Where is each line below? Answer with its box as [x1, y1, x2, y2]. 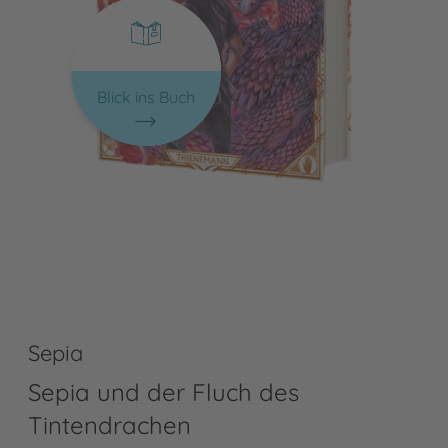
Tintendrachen [28, 409, 191, 440]
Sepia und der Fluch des [28, 376, 299, 407]
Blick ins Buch [96, 86, 195, 107]
